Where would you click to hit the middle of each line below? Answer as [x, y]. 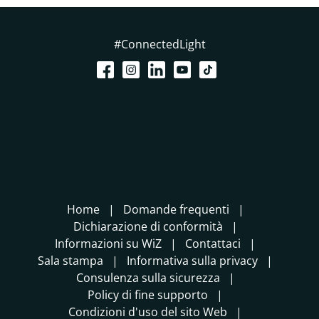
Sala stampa [70, 261]
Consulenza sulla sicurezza [148, 278]
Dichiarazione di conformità [148, 227]
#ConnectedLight [159, 45]
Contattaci [213, 244]
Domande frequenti [176, 210]
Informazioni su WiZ [108, 244]
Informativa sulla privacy [192, 261]
